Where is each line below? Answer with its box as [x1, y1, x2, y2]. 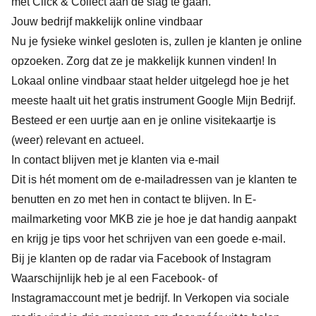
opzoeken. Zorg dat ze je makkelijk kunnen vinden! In [11, 55, 276, 67]
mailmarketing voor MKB [11, 213, 134, 225]
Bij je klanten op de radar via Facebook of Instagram [11, 253, 271, 265]
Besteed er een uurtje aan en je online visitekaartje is [11, 114, 276, 126]
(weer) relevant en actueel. [11, 134, 144, 146]
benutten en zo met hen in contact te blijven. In [11, 193, 245, 205]
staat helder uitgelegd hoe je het [126, 75, 288, 87]
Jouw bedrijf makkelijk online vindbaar [11, 16, 202, 28]
